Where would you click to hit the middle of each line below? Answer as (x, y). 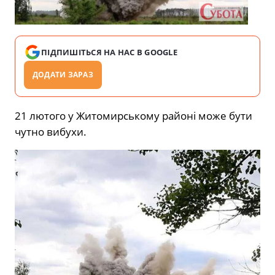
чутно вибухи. (51, 131)
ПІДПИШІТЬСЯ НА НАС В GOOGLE (110, 52)
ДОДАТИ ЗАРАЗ (63, 74)
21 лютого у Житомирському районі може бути (134, 115)
